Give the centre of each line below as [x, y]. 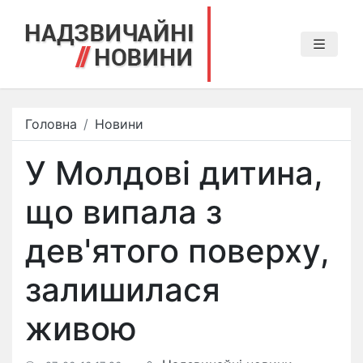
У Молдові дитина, [174, 173]
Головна [51, 124]
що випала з [124, 212]
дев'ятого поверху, [177, 251]
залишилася [123, 290]
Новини [119, 124]
